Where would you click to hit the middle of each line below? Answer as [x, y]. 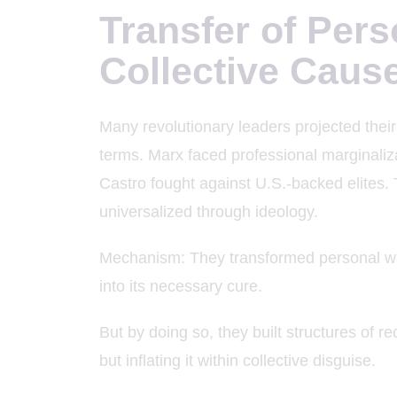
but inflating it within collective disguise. [237, 360]
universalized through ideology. [209, 212]
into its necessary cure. [181, 286]
